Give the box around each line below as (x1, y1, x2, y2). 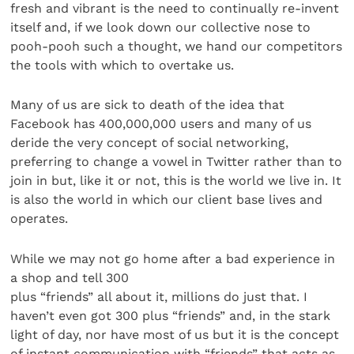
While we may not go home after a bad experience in (10, 250, 336, 266)
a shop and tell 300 (10, 269, 130, 285)
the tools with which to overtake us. (10, 57, 235, 73)
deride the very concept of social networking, (10, 135, 289, 151)
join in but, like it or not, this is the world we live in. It (10, 173, 342, 189)
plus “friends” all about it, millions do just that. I (10, 288, 308, 304)
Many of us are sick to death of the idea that (10, 97, 285, 113)
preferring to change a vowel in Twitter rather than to (10, 154, 343, 170)
